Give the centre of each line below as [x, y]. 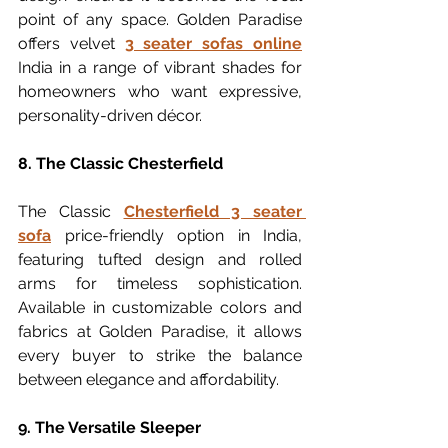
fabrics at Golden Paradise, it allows [160, 331]
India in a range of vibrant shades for [160, 67]
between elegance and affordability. [148, 379]
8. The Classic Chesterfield [120, 163]
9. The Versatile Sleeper [109, 427]
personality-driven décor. [110, 115]
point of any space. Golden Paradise [160, 19]
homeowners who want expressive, [160, 91]
